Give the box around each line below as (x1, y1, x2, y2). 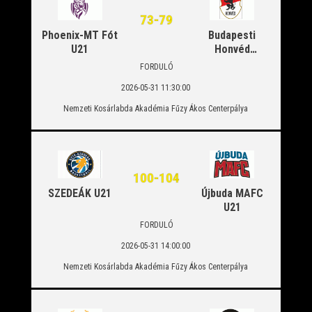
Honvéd (214, 42, 250, 56)
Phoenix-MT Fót (42, 29, 118, 42)
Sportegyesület (194, 56, 270, 70)
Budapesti (208, 29, 256, 42)
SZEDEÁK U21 (48, 187, 112, 200)
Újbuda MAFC (201, 187, 263, 200)
